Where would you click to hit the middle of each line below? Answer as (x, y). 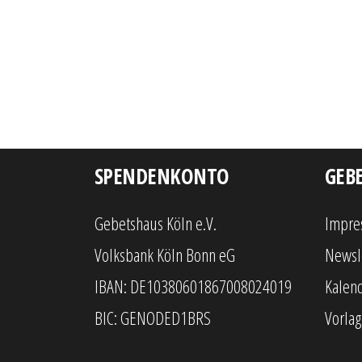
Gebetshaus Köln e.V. (156, 223)
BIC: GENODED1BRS (153, 318)
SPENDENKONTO (162, 176)
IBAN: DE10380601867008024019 (193, 286)
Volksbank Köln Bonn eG (165, 255)
